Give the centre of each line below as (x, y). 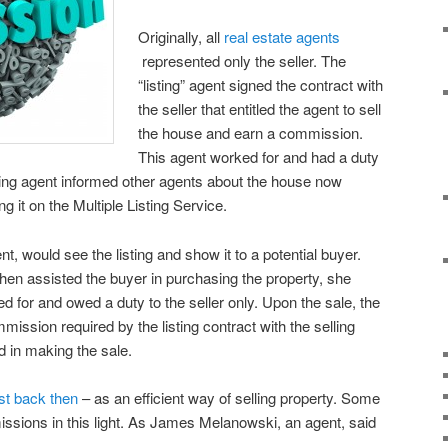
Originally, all (181, 37)
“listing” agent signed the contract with (261, 85)
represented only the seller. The (242, 61)
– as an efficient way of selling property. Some (229, 398)
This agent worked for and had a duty (259, 157)
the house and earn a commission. (251, 133)
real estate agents (282, 37)
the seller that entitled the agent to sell (260, 109)
